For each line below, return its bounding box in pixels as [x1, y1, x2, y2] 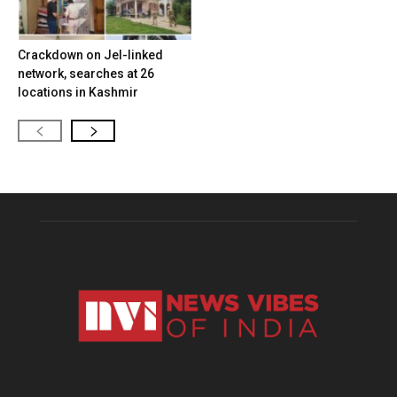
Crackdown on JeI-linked [18, 47, 163, 62]
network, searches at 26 [18, 66, 154, 81]
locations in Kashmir [18, 84, 138, 99]
